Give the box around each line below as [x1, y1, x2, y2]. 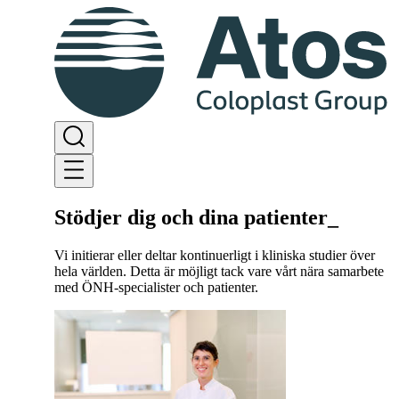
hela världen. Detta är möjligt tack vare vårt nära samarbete [53, 263, 384, 279]
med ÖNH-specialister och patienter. [53, 279, 258, 295]
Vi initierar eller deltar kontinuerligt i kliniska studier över [53, 247, 375, 263]
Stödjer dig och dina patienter [53, 206, 328, 230]
